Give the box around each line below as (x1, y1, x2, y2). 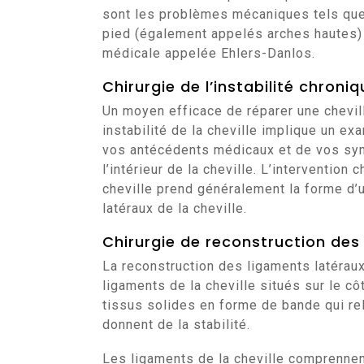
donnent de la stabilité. (102, 317, 250, 332)
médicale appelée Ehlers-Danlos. (102, 45, 315, 61)
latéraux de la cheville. (102, 201, 247, 216)
